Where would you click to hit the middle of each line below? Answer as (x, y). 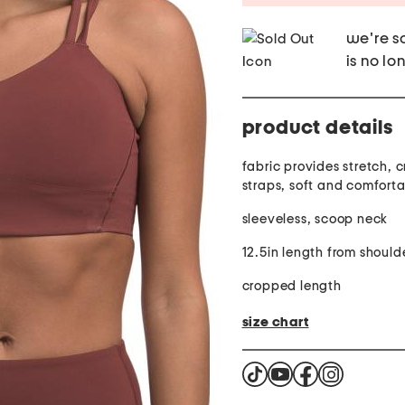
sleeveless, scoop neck (315, 220)
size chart (275, 322)
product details (317, 128)
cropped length (292, 287)
